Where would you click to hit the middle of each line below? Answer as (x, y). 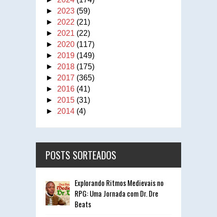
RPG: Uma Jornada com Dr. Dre (116, 193)
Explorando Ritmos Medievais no (119, 182)
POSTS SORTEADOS (81, 155)
